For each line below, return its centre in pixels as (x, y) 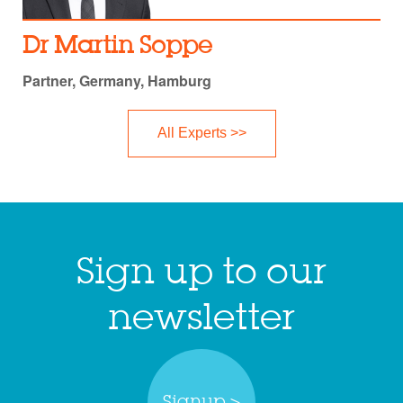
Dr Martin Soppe (117, 46)
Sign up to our (201, 273)
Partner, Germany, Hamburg (117, 80)
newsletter (201, 318)
